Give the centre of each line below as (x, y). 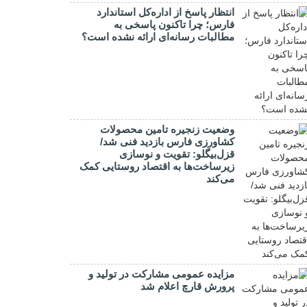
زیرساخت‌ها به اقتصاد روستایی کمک (157, 166)
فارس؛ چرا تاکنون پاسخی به (174, 24)
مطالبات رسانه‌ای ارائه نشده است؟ (158, 37)
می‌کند (220, 179)
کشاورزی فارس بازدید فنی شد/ (167, 142)
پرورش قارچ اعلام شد (187, 286)
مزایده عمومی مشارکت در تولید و (161, 274)
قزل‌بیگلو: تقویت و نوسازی (177, 154)
